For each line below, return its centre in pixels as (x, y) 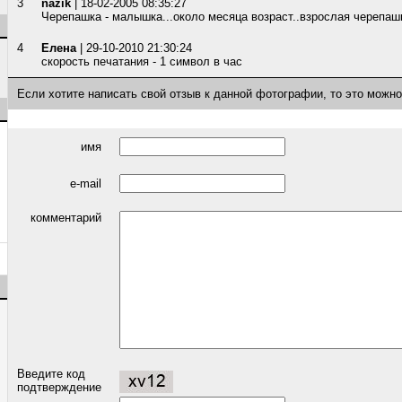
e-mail (86, 184)
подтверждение (59, 387)
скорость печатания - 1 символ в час (142, 61)
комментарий (66, 218)
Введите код (51, 374)
